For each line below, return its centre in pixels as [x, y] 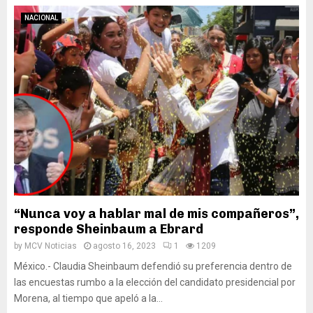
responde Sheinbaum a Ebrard [109, 229]
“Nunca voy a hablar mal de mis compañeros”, [156, 214]
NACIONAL [41, 18]
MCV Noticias [51, 246]
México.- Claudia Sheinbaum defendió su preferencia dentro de [153, 266]
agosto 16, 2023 [124, 246]
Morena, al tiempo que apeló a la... [88, 298]
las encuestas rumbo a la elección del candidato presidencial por [155, 282]
